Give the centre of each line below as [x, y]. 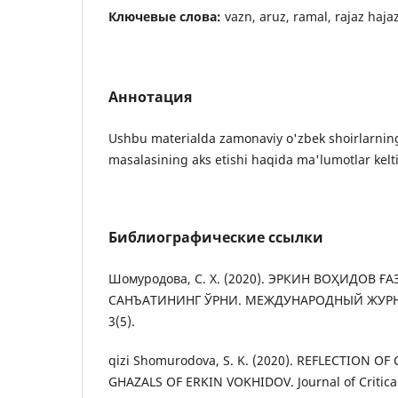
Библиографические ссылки [216, 237]
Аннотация [150, 96]
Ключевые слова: [167, 16]
